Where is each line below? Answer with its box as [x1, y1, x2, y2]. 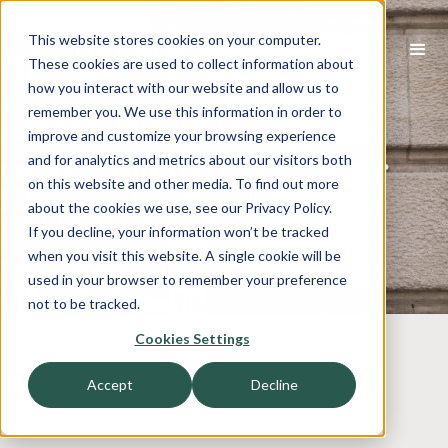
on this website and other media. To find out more [28, 175, 339, 192]
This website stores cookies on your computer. [28, 31, 321, 48]
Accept [87, 376, 133, 394]
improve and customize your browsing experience [28, 127, 336, 144]
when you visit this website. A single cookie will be [28, 247, 341, 264]
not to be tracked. [28, 295, 140, 312]
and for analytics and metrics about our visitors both [28, 151, 352, 168]
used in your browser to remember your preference [28, 271, 347, 288]
